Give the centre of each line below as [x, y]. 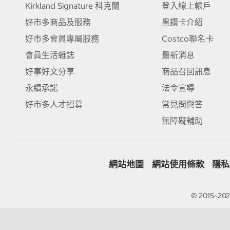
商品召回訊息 [186, 71]
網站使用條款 [178, 165]
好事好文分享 [50, 71]
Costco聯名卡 [187, 38]
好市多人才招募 [54, 104]
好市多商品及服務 [58, 22]
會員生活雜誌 [50, 55]
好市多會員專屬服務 [62, 38]
